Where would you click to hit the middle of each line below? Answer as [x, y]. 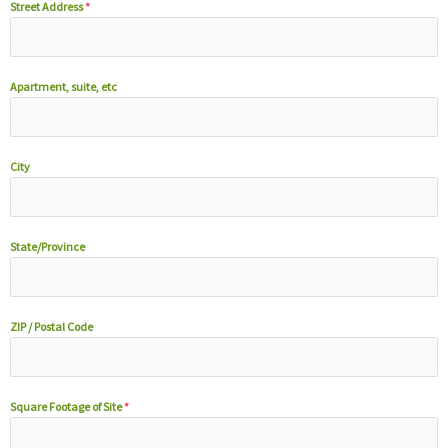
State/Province [47, 246]
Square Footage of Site [67, 406]
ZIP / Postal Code [51, 326]
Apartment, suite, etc [63, 86]
